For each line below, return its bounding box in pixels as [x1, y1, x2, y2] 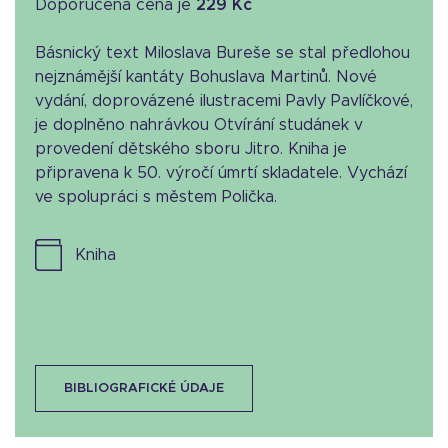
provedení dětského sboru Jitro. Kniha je [35, 141, 347, 157]
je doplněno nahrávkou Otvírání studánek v [35, 117, 363, 133]
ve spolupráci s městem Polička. [35, 189, 277, 205]
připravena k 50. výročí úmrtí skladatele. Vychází [35, 165, 407, 181]
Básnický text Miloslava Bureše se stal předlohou [35, 45, 410, 61]
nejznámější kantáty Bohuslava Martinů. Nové [35, 69, 377, 85]
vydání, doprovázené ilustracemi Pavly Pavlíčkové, [35, 93, 413, 109]
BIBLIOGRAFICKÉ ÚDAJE [64, 382, 224, 395]
